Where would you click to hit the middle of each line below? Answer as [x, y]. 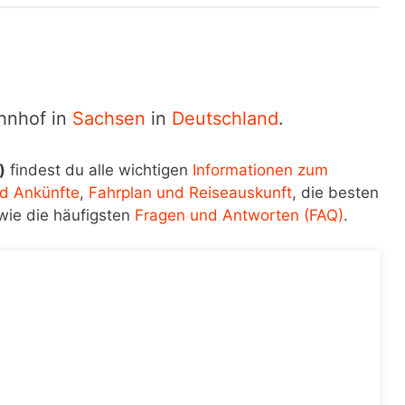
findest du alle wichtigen [99, 170]
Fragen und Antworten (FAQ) [239, 215]
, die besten [335, 193]
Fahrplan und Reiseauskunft [190, 193]
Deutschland [225, 118]
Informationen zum [260, 170]
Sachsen [109, 118]
